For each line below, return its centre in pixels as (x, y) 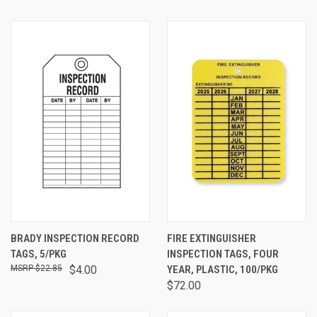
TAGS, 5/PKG (39, 254)
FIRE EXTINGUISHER (212, 238)
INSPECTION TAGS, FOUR (223, 254)
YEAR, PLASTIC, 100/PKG (223, 270)
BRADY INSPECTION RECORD (75, 238)
